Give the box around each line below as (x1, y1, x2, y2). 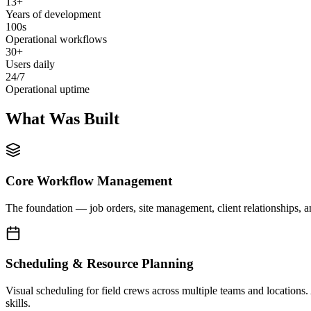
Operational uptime (6, 83, 90, 96)
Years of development (6, 8, 101, 21)
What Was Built (6, 110, 119, 128)
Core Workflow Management (6, 173, 172, 188)
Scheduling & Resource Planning (6, 256, 194, 271)
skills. (6, 297, 31, 310)
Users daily (6, 58, 55, 71)
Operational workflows (6, 33, 107, 46)
